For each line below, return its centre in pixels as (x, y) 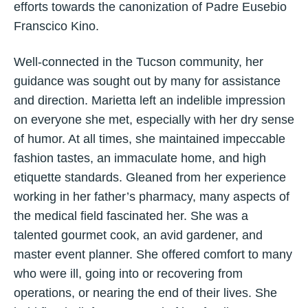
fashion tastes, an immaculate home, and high (140, 158)
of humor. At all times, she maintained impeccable (150, 139)
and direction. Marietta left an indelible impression (150, 100)
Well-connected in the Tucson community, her (139, 62)
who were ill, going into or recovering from (128, 274)
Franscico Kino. (56, 26)
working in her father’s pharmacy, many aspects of (152, 197)
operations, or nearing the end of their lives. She (145, 293)
